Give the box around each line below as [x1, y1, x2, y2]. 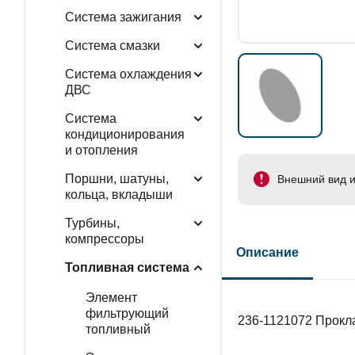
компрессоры [64, 231, 144, 246]
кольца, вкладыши [64, 187, 173, 201]
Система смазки [64, 38, 160, 52]
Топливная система [64, 260, 189, 274]
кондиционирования [64, 127, 185, 141]
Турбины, [64, 216, 120, 230]
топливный [85, 322, 151, 336]
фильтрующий [85, 306, 169, 320]
